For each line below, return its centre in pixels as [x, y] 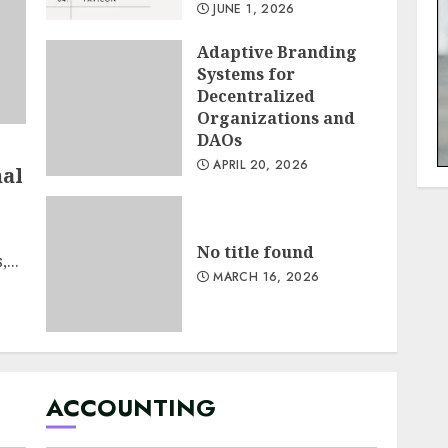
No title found [255, 252]
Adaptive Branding [276, 52]
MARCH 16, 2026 [264, 277]
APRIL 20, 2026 [259, 165]
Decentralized [255, 96]
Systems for [245, 74]
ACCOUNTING [130, 407]
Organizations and [275, 118]
